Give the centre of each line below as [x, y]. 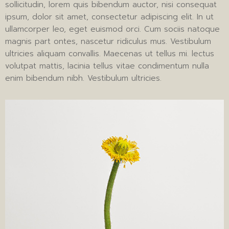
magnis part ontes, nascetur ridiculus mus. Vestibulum [108, 41]
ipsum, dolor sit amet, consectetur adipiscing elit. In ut [109, 17]
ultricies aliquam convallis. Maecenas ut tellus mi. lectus [110, 54]
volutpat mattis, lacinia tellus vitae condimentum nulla [107, 66]
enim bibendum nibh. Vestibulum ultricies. [83, 78]
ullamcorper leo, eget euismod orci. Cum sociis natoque [112, 29]
